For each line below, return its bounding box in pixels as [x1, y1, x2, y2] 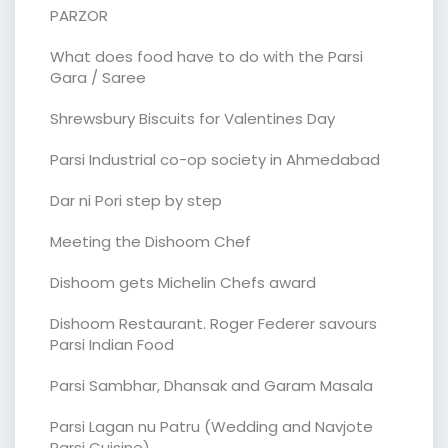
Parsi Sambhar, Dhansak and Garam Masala [50, 374, 373, 396]
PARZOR [50, 4, 108, 26]
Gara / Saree [50, 66, 146, 88]
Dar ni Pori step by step [50, 189, 222, 211]
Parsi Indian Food [50, 333, 174, 355]
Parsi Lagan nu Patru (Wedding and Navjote [50, 415, 373, 437]
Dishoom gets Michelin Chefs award [50, 271, 316, 293]
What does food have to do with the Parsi [50, 45, 363, 67]
